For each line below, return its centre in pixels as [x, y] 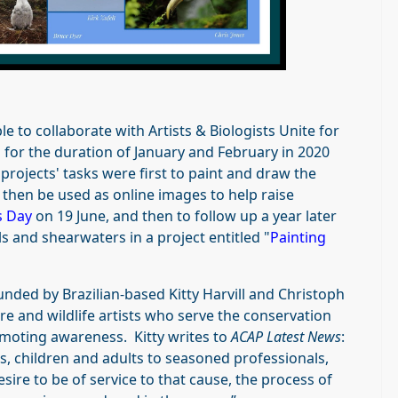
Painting [298, 238]
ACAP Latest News [286, 337]
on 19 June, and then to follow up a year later [184, 216]
